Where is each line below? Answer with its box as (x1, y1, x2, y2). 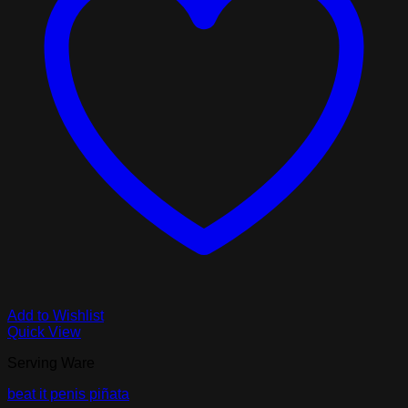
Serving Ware (7, 355, 95, 372)
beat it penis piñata (7, 386, 129, 403)
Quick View (7, 324, 81, 341)
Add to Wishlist (7, 308, 104, 324)
